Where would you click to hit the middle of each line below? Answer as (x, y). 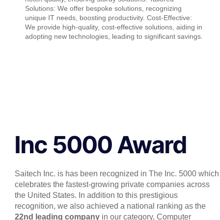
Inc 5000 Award (101, 144)
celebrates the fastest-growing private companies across (112, 184)
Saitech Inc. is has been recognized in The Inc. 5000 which (117, 173)
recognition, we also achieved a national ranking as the (110, 206)
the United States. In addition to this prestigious (96, 195)
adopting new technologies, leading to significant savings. (114, 36)
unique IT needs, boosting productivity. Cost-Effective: (109, 17)
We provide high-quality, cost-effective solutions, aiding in (114, 27)
